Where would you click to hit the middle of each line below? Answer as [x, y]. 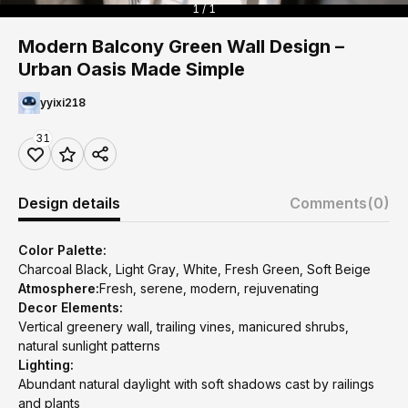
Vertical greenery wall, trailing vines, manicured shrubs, [184, 326]
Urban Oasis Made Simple [132, 69]
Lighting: [46, 365]
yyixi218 [63, 102]
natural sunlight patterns [89, 346]
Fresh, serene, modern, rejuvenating [209, 288]
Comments [328, 203]
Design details [69, 203]
